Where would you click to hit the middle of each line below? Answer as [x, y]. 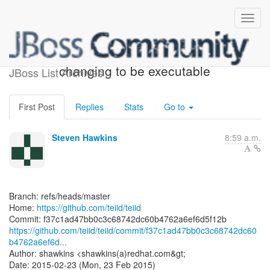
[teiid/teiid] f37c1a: [135, 57]
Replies [89, 107]
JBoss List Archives [56, 72]
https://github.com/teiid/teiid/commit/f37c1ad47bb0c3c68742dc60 [133, 230]
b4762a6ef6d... [38, 242]
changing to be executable [135, 71]
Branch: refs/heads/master [60, 196]
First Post [37, 107]
